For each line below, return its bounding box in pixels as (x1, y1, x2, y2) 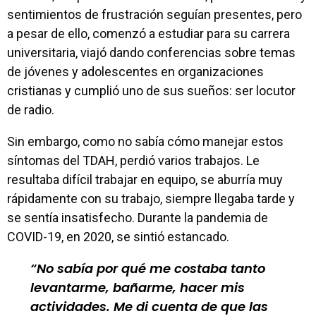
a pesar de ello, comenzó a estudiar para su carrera (7, 26, 290, 41)
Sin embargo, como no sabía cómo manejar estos (7, 134, 284, 149)
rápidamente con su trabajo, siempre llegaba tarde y (7, 191, 295, 206)
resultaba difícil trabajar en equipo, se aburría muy (7, 172, 283, 187)
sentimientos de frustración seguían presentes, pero (7, 7, 302, 22)
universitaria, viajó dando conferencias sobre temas (7, 45, 296, 60)
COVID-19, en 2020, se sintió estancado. (7, 229, 229, 244)
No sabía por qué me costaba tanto (37, 260, 265, 277)
